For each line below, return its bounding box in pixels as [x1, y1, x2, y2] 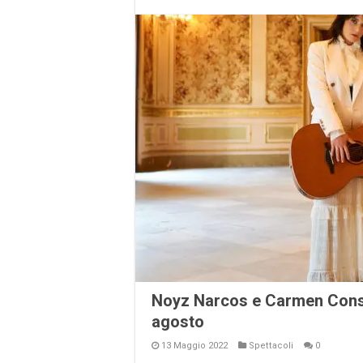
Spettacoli [249, 340, 293, 351]
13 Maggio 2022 [161, 340, 228, 351]
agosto [152, 311, 204, 331]
